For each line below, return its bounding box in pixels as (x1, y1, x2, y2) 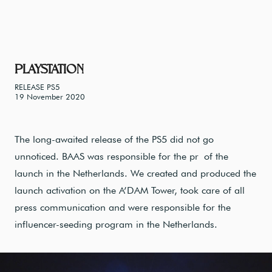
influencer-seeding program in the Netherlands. (15, 219, 217, 231)
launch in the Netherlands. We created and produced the (15, 168, 256, 180)
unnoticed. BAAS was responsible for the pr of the (15, 151, 228, 163)
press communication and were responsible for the (15, 202, 231, 214)
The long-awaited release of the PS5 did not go (15, 134, 214, 146)
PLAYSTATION (15, 61, 84, 77)
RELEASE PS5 (15, 83, 60, 92)
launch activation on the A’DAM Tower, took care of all (15, 185, 245, 197)
